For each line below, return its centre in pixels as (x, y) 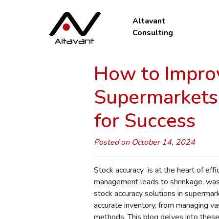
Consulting (153, 33)
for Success (145, 120)
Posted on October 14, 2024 (144, 142)
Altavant (149, 21)
